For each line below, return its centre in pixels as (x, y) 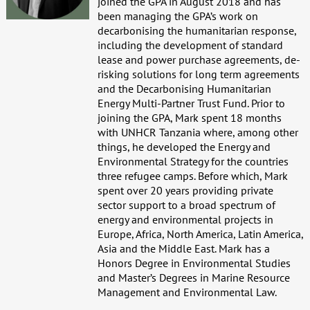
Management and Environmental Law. (187, 292)
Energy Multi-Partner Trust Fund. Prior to (191, 103)
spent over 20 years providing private (185, 190)
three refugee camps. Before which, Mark (192, 175)
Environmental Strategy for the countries (193, 161)
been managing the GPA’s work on (177, 16)
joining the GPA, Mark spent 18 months (189, 117)
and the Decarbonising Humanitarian (184, 88)
